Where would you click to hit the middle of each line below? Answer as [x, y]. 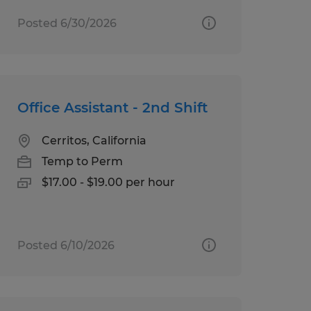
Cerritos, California [94, 140]
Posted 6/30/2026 [67, 23]
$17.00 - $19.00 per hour [108, 182]
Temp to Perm [82, 161]
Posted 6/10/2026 [66, 245]
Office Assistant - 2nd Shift [112, 107]
